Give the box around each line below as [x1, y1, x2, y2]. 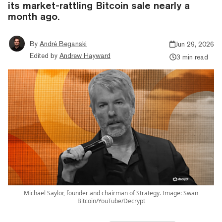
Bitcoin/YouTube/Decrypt [77, 196, 145, 205]
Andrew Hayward [59, 51, 111, 59]
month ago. [8, 10, 59, 22]
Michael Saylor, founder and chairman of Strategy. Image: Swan [24, 188, 198, 197]
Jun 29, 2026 [175, 40, 214, 48]
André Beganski [40, 39, 87, 48]
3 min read [176, 53, 208, 61]
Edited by [30, 51, 57, 59]
